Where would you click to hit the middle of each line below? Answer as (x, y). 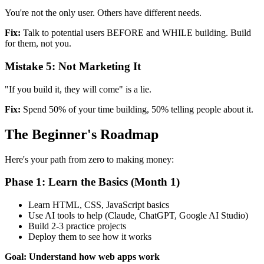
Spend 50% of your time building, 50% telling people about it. (137, 109)
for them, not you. (38, 44)
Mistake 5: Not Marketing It (73, 66)
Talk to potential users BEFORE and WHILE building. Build (136, 33)
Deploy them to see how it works (90, 236)
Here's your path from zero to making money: (89, 159)
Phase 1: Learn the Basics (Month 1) (92, 182)
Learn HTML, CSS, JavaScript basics (99, 204)
